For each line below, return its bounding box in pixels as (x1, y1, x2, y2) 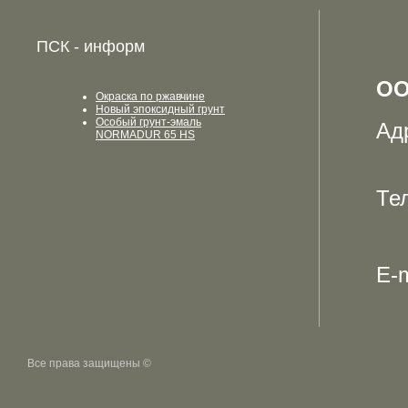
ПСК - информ (36, 37, 145, 56)
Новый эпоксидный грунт (96, 103, 225, 116)
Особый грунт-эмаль (96, 116, 201, 128)
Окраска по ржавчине (96, 90, 205, 103)
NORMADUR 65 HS (96, 128, 195, 141)
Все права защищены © (27, 357, 151, 370)
